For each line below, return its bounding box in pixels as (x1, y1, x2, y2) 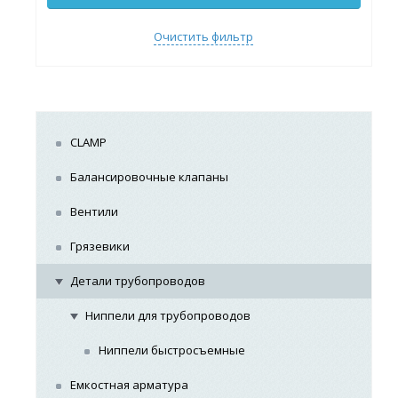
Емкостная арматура (70, 377, 189, 393)
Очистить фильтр (154, 28, 254, 44)
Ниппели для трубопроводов (85, 307, 251, 323)
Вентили (70, 203, 119, 219)
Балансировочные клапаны (70, 169, 229, 185)
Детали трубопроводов (70, 273, 206, 289)
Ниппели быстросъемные (99, 342, 246, 358)
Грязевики (70, 238, 131, 254)
